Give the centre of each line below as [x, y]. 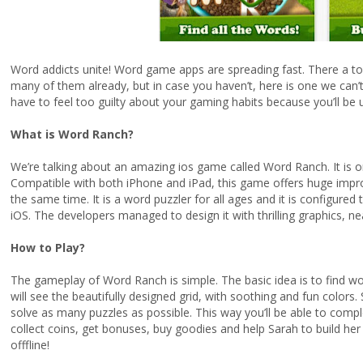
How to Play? [48, 248]
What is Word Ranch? [72, 134]
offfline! [30, 345]
